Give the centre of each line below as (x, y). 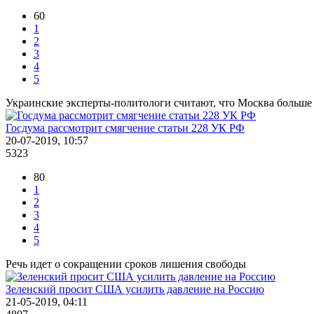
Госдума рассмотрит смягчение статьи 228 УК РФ (125, 128)
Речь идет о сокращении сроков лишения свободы (126, 264)
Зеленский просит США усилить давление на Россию (135, 289)
